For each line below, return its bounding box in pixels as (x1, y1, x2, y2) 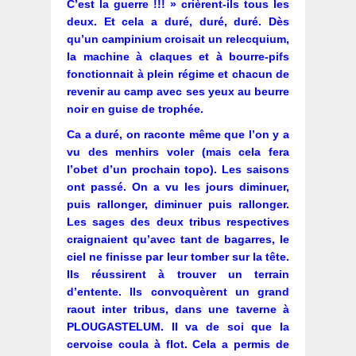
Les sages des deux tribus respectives (67, 215, 289, 229)
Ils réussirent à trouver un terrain (67, 268, 289, 281)
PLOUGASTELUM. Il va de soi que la (67, 320, 289, 334)
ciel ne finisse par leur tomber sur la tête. (67, 250, 289, 264)
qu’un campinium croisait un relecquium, (67, 33, 289, 46)
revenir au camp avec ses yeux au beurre (67, 85, 289, 99)
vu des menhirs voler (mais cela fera (67, 145, 289, 159)
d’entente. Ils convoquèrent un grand (67, 285, 289, 299)
